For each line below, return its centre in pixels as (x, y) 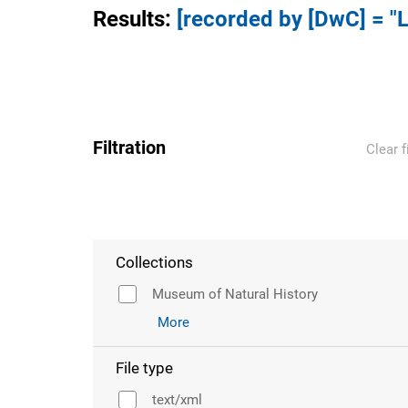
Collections (154, 262)
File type (144, 368)
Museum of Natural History (235, 294)
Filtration (129, 148)
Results (129, 19)
